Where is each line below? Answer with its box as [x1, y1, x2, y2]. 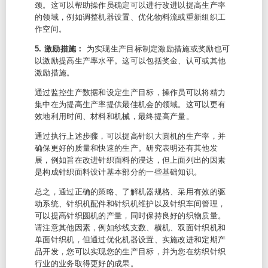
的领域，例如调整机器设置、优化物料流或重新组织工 [35, 13, 226, 22]
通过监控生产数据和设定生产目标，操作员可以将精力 [35, 88, 226, 97]
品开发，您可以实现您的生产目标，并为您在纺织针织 [35, 247, 226, 256]
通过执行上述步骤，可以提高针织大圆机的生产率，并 [35, 132, 226, 141]
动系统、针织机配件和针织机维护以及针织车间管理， [35, 199, 226, 208]
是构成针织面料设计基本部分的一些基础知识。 [35, 167, 202, 176]
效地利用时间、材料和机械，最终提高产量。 [35, 112, 194, 121]
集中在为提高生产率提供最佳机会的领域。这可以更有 [35, 100, 226, 109]
